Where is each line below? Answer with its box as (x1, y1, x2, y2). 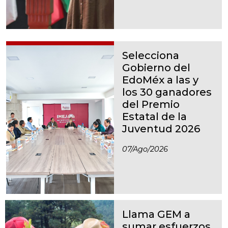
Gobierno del (122, 62, 190, 74)
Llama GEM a (122, 208, 190, 221)
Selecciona (122, 49, 179, 62)
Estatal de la (122, 110, 187, 123)
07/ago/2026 (122, 145, 168, 154)
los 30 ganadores (122, 86, 212, 99)
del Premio (122, 98, 180, 111)
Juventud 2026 (122, 123, 200, 135)
